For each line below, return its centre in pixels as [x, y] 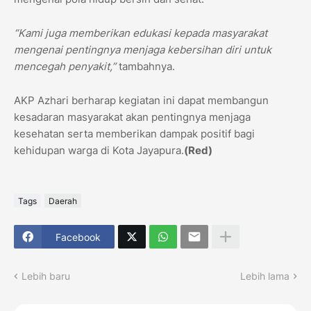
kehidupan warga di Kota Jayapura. [99, 151]
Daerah [63, 201]
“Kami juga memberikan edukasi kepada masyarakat [141, 33]
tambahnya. [147, 67]
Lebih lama [265, 276]
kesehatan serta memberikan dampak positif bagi [134, 134]
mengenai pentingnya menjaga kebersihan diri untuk [143, 50]
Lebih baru [46, 276]
